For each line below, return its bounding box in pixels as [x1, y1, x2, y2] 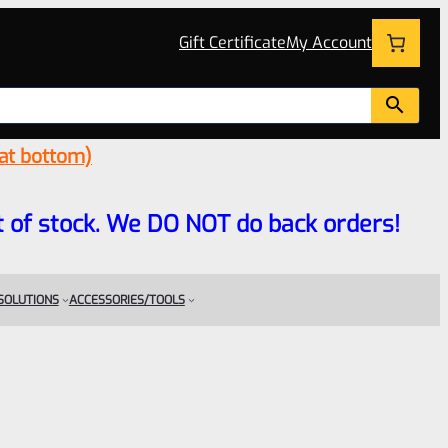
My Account [286, 32, 372, 54]
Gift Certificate [179, 32, 286, 54]
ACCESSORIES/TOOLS [68, 291, 185, 308]
